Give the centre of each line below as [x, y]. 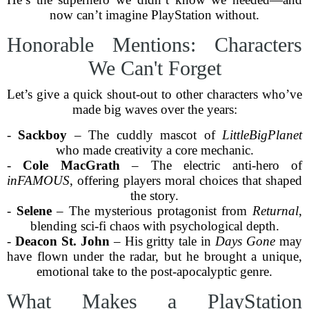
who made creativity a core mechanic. [154, 150]
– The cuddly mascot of [145, 135]
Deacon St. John [62, 241]
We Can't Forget [154, 68]
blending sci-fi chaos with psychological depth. [154, 226]
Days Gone [246, 241]
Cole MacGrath [71, 165]
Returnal [276, 211]
